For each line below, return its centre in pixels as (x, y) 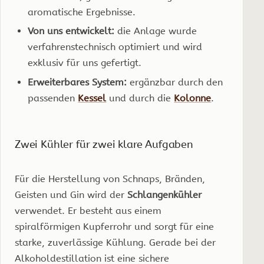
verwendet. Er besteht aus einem (88, 210)
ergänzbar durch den (175, 82)
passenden (53, 98)
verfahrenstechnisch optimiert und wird (115, 47)
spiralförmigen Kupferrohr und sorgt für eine (114, 226)
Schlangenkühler (164, 194)
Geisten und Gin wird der (71, 194)
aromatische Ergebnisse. (82, 12)
